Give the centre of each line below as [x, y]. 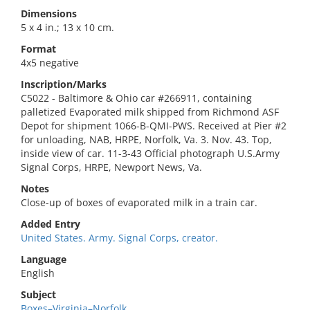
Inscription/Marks [64, 84]
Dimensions [49, 13]
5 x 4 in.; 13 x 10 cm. [67, 27]
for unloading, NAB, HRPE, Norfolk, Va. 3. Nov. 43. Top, [146, 139]
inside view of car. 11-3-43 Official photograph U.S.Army [150, 153]
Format [38, 49]
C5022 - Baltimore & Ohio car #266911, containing [136, 98]
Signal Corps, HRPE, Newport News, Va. [111, 167]
